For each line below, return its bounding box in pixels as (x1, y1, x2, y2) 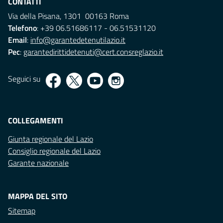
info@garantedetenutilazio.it (30, 34, 125, 46)
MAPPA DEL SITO (8, 190, 67, 203)
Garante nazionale (8, 157, 69, 169)
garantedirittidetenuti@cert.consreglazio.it (23, 46, 163, 58)
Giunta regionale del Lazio (8, 133, 93, 145)
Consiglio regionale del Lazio (8, 145, 101, 157)
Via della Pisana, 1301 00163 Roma (8, 10, 129, 22)
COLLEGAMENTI (8, 114, 63, 127)
